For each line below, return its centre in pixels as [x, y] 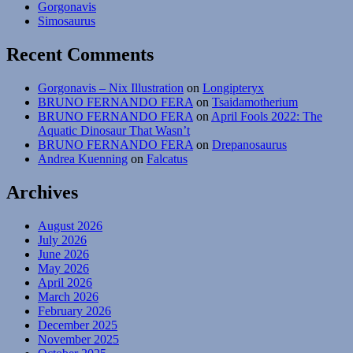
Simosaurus [67, 21]
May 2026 [63, 269]
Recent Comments [80, 55]
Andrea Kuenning [83, 159]
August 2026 [70, 226]
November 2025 [78, 340]
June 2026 [63, 255]
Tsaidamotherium [255, 102]
